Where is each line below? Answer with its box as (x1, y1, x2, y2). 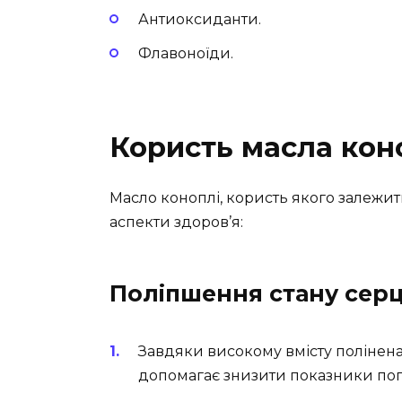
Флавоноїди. (138, 44, 233, 62)
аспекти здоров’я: (109, 213, 243, 231)
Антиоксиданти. (138, 10, 261, 28)
